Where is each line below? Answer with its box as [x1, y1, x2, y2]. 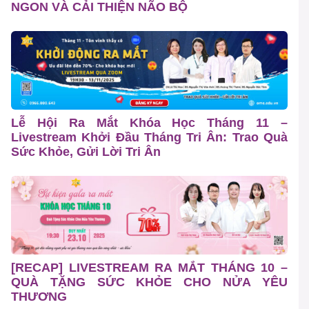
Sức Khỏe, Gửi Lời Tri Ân [11, 145, 161, 159]
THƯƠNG [11, 290, 67, 304]
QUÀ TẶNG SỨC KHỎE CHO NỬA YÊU [11, 275, 288, 290]
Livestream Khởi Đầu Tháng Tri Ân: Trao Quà [11, 130, 288, 145]
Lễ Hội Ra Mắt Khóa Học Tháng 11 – [11, 116, 288, 130]
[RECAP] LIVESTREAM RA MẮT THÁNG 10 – [11, 261, 288, 275]
